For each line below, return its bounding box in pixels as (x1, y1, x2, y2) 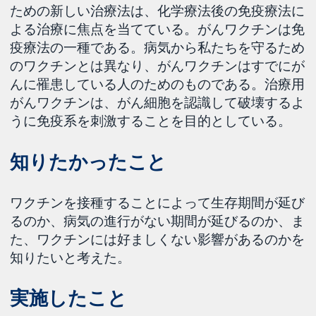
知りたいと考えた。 (10, 248, 131, 266)
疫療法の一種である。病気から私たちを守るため (10, 39, 305, 56)
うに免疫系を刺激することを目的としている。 (10, 112, 292, 129)
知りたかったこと (10, 150, 167, 174)
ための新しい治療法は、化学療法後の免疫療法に (10, 2, 305, 19)
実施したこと (10, 286, 127, 310)
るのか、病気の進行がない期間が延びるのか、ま (10, 212, 305, 229)
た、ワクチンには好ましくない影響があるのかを (10, 230, 305, 248)
